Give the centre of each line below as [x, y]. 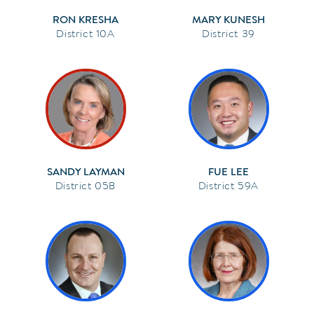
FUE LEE [228, 171]
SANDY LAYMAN [86, 171]
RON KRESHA [86, 19]
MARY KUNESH [228, 19]
